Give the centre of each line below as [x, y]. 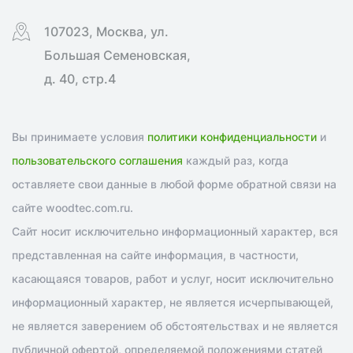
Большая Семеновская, [117, 55]
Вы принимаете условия [80, 136]
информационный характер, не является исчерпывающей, [173, 302]
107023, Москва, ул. [106, 31]
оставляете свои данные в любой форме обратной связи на [174, 184]
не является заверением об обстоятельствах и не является [175, 325]
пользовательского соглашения [97, 160]
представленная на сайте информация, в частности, [155, 255]
